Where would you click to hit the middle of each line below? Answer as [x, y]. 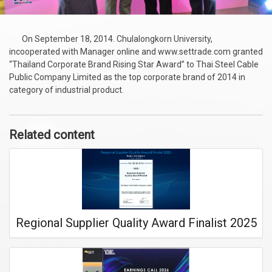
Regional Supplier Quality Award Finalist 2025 [136, 223]
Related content [52, 134]
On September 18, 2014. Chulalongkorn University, [111, 39]
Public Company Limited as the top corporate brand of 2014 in [127, 77]
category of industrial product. [66, 90]
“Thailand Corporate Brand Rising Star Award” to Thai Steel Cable [134, 64]
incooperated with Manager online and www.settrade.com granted [136, 51]
